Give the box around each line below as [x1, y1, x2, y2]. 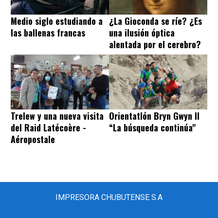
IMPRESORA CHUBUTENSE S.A [55, 192, 163, 202]
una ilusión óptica [109, 26, 175, 39]
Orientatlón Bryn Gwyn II [109, 109, 200, 122]
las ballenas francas [11, 26, 85, 39]
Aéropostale [11, 132, 55, 145]
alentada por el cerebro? [109, 37, 201, 51]
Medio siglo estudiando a [11, 14, 103, 27]
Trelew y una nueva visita [11, 109, 104, 122]
